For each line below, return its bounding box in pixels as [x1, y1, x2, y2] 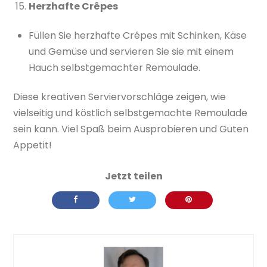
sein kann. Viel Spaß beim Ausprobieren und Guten [13, 122, 249, 136]
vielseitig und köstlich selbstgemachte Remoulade [13, 106, 248, 120]
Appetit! [13, 138, 52, 153]
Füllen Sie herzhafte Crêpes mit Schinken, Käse [29, 29, 247, 43]
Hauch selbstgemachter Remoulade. [29, 61, 200, 75]
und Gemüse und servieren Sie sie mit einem [29, 45, 234, 59]
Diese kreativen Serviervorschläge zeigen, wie [13, 90, 226, 104]
